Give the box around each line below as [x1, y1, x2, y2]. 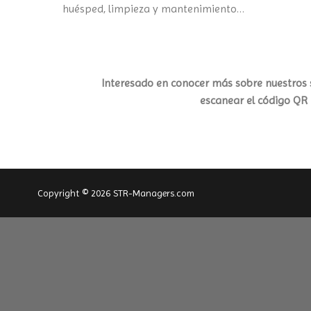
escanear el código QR [199, 93, 308, 107]
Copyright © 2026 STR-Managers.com [37, 187, 194, 199]
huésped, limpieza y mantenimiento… [62, 2, 244, 16]
